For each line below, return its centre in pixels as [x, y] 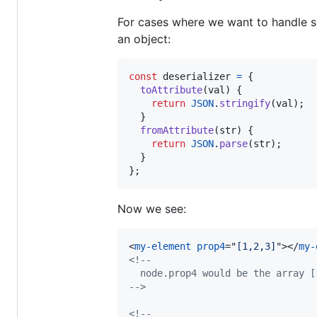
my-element [163, 246]
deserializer [197, 76]
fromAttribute [177, 130]
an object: [144, 39]
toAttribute [171, 90]
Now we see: [152, 209]
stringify [245, 103]
